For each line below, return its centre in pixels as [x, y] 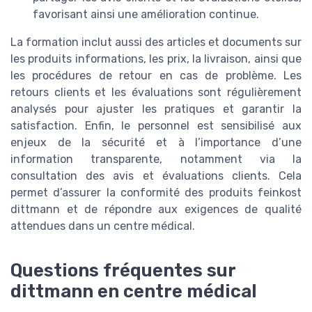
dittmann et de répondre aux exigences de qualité [156, 209]
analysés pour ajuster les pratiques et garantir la [156, 109]
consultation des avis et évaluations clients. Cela [156, 175]
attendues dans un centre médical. [103, 226]
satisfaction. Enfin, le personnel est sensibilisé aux [156, 125]
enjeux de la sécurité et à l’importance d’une [156, 142]
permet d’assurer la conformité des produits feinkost [156, 192]
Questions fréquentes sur [123, 270]
